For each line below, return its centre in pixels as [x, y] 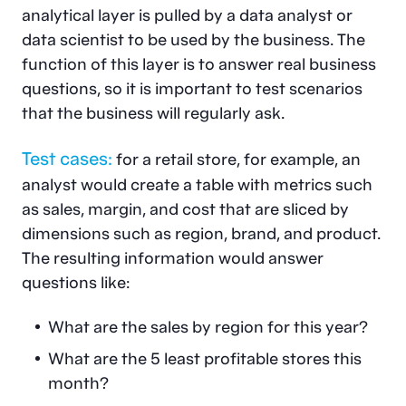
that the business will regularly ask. [153, 112]
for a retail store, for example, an [237, 159]
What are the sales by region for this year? [208, 326]
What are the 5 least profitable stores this [205, 358]
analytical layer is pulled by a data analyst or [187, 14]
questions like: [76, 282]
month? [78, 382]
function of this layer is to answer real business [199, 63]
